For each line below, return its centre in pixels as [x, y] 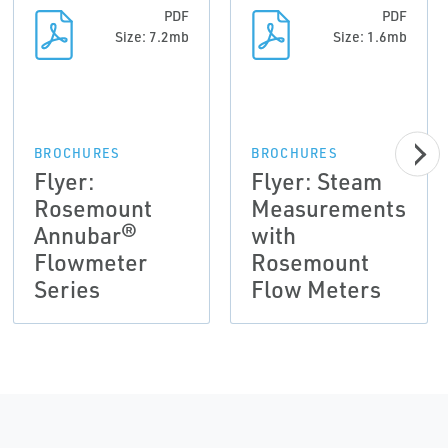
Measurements [329, 208]
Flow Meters [316, 289]
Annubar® [85, 235]
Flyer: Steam [317, 181]
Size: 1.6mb [369, 36]
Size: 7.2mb [152, 36]
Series [66, 289]
